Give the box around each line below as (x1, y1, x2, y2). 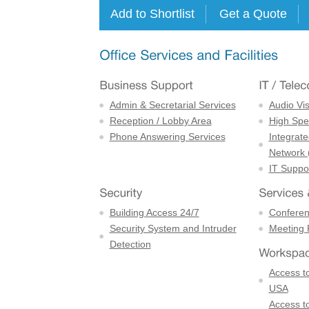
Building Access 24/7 (109, 206, 199, 218)
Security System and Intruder (109, 222, 237, 234)
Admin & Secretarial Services (109, 99, 236, 110)
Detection (109, 238, 151, 250)
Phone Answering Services (109, 130, 226, 142)
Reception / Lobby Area (109, 114, 212, 126)
